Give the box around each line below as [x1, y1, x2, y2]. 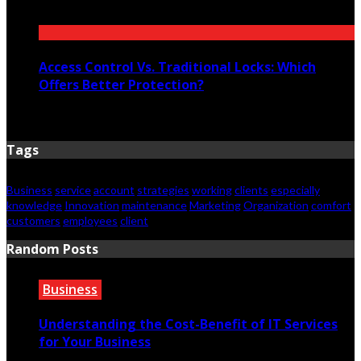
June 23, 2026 [39, 110, 119, 128]
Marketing [189, 197, 241, 212]
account [93, 182, 135, 197]
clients [234, 182, 268, 197]
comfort [311, 197, 351, 212]
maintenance [122, 197, 187, 212]
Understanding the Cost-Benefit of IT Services [39, 315, 338, 334]
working [192, 182, 232, 197]
